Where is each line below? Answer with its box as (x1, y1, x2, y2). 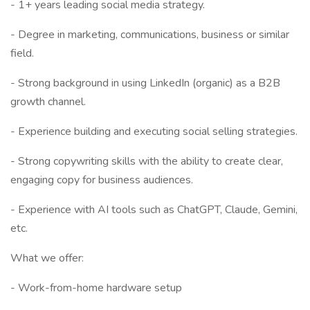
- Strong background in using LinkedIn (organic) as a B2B (10, 75, 280, 91)
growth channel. (10, 94, 86, 109)
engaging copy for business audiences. (10, 172, 193, 188)
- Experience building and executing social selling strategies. (10, 124, 298, 139)
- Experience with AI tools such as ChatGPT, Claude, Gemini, (10, 202, 298, 217)
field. (10, 46, 34, 61)
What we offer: (10, 250, 84, 266)
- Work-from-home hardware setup (10, 280, 182, 295)
